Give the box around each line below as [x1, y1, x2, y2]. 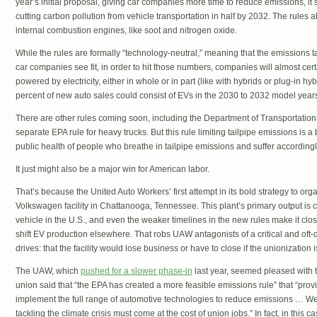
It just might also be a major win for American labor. [15, 164, 209, 175]
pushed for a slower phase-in [80, 266, 192, 277]
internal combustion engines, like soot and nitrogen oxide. [15, 25, 237, 36]
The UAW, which [15, 266, 81, 277]
